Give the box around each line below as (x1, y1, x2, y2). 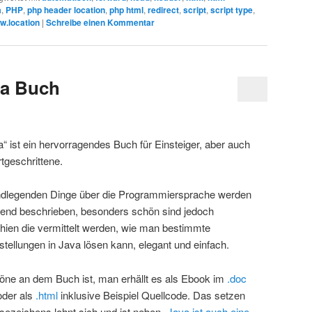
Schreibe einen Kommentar (46, 15, 155, 29)
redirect (148, 3, 179, 16)
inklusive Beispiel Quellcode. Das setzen (58, 287, 245, 302)
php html (109, 3, 143, 16)
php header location (27, 3, 105, 16)
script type (210, 3, 253, 16)
